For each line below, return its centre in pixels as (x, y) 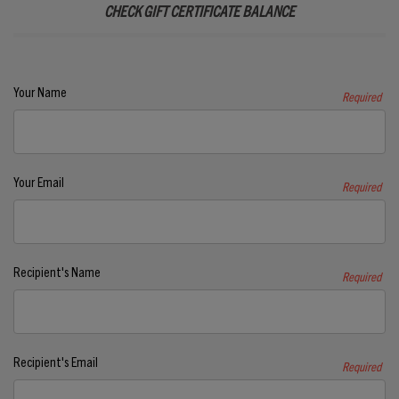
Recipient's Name (57, 271)
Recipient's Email (56, 361)
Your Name (40, 91)
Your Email (39, 181)
